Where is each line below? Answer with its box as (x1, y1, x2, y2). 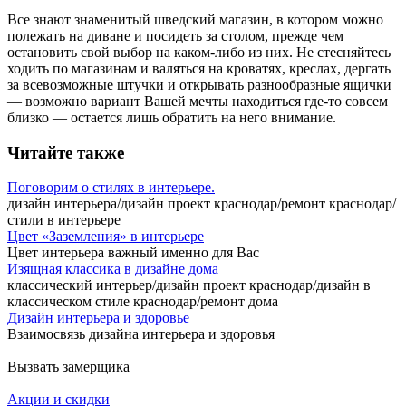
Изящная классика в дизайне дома (7, 261, 218, 277)
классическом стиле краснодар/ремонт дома (7, 294, 278, 310)
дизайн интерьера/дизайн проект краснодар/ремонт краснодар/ (7, 196, 396, 212)
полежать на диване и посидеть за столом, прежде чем (7, 27, 343, 43)
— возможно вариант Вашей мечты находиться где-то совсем (7, 92, 388, 109)
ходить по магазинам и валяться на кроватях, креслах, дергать (7, 60, 391, 76)
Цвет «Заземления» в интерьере (7, 228, 204, 245)
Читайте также (7, 142, 124, 162)
